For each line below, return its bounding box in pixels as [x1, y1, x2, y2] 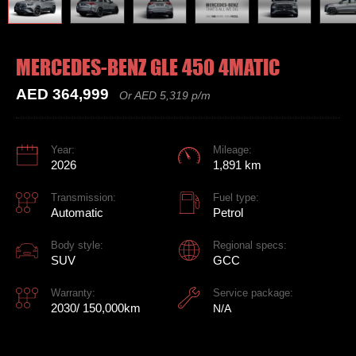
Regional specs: [213, 238, 287, 251]
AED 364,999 [16, 85, 109, 103]
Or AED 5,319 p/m [119, 88, 211, 102]
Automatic [51, 205, 103, 219]
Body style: [51, 238, 103, 251]
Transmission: [51, 191, 116, 203]
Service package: [213, 286, 293, 299]
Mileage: [213, 143, 252, 156]
